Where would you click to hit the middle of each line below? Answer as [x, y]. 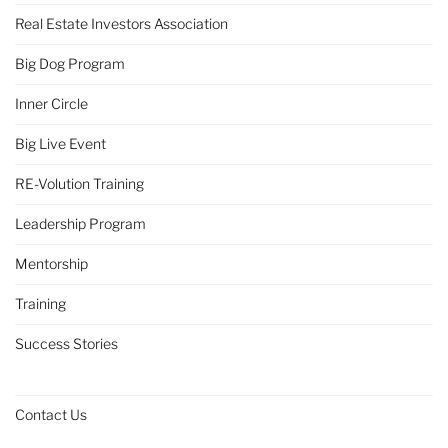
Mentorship [51, 263]
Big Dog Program [70, 63]
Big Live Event [60, 143]
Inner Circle [51, 103]
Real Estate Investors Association [121, 23]
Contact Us [51, 414]
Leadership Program [80, 223]
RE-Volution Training [79, 183]
